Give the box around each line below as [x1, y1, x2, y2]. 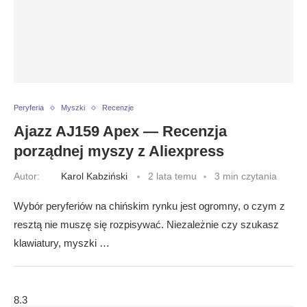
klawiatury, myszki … [14, 237, 110, 249]
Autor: [14, 170, 42, 182]
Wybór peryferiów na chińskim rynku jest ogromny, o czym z [14, 200, 285, 212]
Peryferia [14, 103, 44, 112]
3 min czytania [214, 170, 277, 182]
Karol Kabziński [61, 170, 127, 182]
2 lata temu [148, 170, 197, 182]
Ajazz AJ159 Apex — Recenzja [14, 123, 227, 140]
